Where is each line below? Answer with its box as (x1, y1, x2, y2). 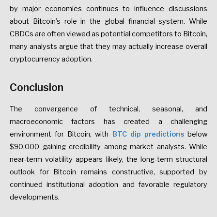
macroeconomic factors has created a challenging (10, 117, 207, 126)
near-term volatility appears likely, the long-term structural (10, 155, 207, 164)
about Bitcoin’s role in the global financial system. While (10, 16, 207, 26)
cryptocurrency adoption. (10, 54, 93, 63)
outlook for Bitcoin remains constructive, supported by (10, 168, 207, 177)
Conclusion (10, 80, 63, 93)
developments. (10, 193, 60, 202)
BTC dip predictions (112, 130, 184, 139)
